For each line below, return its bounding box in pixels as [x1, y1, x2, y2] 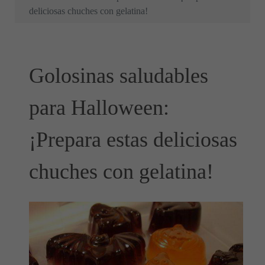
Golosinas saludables [29, 64, 208, 88]
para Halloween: [29, 96, 169, 119]
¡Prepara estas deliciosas [29, 128, 237, 151]
